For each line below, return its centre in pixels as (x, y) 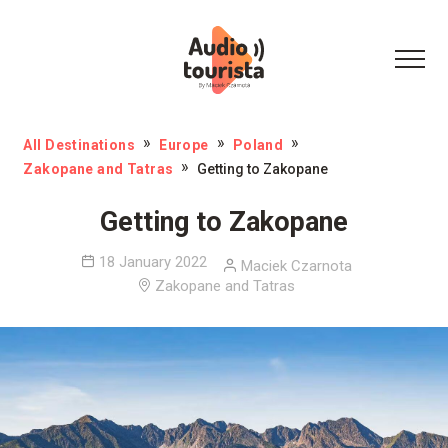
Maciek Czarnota (296, 266)
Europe (184, 145)
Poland (258, 145)
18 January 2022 (152, 262)
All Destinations (79, 145)
